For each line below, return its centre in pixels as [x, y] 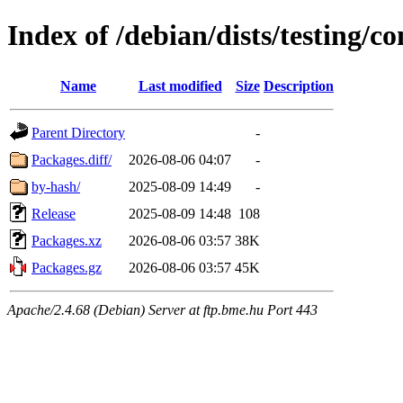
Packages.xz [67, 240]
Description [299, 85]
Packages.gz [67, 267]
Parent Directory [78, 132]
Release [54, 213]
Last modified [180, 85]
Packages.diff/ [72, 159]
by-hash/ [56, 186]
